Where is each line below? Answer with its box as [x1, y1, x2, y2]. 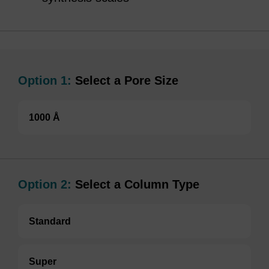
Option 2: [18, 178, 71, 191]
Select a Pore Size [71, 74, 178, 87]
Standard [29, 216, 71, 226]
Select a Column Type [71, 178, 199, 191]
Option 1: [18, 74, 71, 87]
